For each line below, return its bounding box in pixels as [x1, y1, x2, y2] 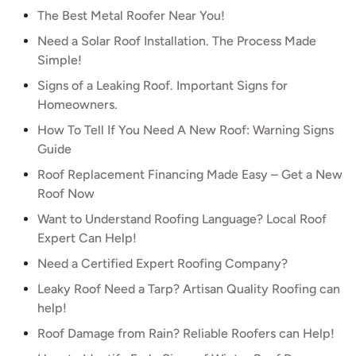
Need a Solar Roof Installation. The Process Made [37, 33, 316, 48]
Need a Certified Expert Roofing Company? [37, 256, 288, 271]
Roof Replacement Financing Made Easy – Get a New [37, 167, 342, 182]
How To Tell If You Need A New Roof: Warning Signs [37, 122, 334, 137]
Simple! [37, 52, 82, 68]
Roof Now [37, 186, 95, 201]
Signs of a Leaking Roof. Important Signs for [37, 78, 288, 93]
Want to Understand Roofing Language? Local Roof [37, 211, 327, 226]
